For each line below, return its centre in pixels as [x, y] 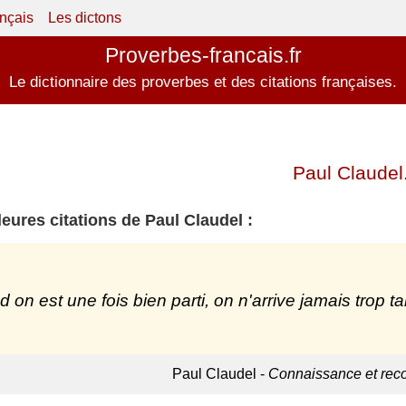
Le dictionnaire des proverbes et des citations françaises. [203, 82]
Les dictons [85, 18]
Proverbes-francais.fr [203, 55]
